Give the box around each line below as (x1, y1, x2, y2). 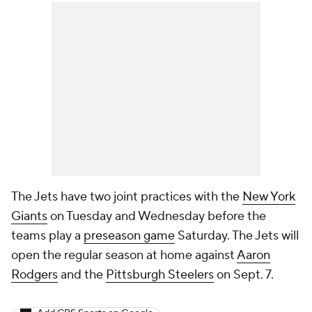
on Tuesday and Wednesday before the (47, 208, 266, 225)
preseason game (84, 228, 175, 244)
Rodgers (11, 267, 58, 283)
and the (58, 267, 106, 283)
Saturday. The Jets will (175, 228, 299, 244)
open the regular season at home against (11, 247, 237, 264)
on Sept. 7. (214, 267, 276, 283)
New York (242, 189, 295, 205)
